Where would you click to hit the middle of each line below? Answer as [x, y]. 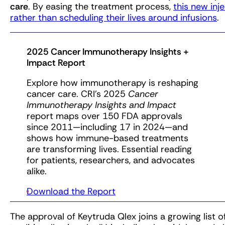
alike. [36, 172]
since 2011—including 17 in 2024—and [107, 127]
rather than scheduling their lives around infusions [114, 18]
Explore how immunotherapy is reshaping [112, 83]
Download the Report [71, 192]
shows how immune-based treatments [107, 138]
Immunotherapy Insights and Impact [101, 105]
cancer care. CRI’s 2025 [77, 94]
